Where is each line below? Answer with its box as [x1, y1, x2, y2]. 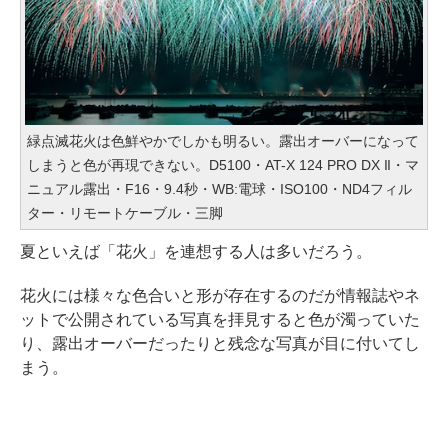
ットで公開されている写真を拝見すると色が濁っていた [20, 310, 420, 328]
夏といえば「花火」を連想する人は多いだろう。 [20, 242, 372, 260]
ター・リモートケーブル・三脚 [27, 204, 223, 221]
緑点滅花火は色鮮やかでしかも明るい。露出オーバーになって [27, 132, 419, 149]
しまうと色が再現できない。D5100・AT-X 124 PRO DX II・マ [27, 156, 420, 173]
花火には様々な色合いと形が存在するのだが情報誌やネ [20, 286, 420, 304]
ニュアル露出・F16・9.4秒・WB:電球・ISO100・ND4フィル [27, 180, 412, 197]
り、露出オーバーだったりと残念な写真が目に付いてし [20, 334, 420, 352]
